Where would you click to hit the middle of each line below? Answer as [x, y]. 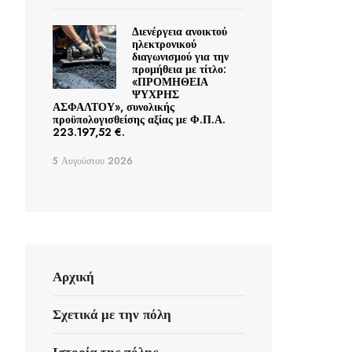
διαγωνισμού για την [180, 57]
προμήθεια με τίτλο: [179, 70]
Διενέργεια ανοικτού [179, 32]
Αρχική [73, 277]
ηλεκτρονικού [164, 44]
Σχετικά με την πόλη [112, 315]
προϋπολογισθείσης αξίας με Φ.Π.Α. [139, 120]
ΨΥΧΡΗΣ [155, 95]
